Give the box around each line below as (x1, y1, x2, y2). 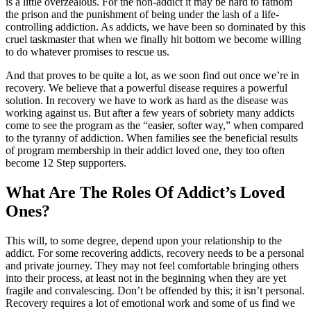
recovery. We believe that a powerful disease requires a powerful (6, 81, 287, 94)
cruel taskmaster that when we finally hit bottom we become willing (6, 33, 301, 45)
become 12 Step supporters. (6, 156, 126, 169)
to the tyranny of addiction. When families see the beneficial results (6, 131, 298, 144)
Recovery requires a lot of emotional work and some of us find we (6, 296, 295, 309)
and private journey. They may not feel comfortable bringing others (6, 259, 299, 271)
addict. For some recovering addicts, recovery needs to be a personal (6, 246, 304, 259)
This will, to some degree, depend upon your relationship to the (6, 234, 282, 246)
